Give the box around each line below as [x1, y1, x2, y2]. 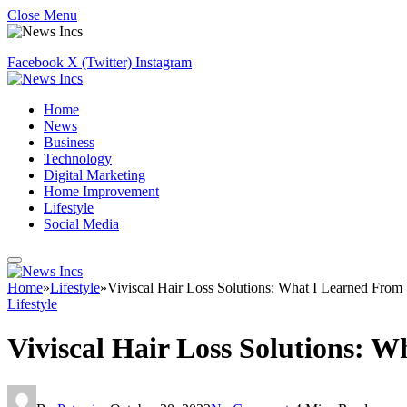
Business [44, 134, 94, 150]
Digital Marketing [44, 167, 145, 183]
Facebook [7, 55, 64, 70]
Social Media [44, 216, 119, 232]
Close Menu [7, 7, 77, 23]
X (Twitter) [67, 55, 132, 70]
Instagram [135, 55, 192, 70]
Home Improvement [44, 184, 159, 199]
